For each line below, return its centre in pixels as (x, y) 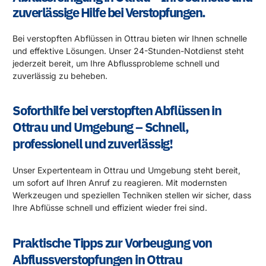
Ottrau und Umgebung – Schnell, (101, 127)
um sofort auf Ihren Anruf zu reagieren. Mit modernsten (120, 183)
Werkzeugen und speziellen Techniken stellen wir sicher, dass (132, 195)
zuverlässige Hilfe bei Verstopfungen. (109, 12)
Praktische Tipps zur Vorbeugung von (112, 242)
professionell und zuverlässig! (93, 144)
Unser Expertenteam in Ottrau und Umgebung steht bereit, (126, 170)
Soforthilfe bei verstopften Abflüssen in (117, 110)
